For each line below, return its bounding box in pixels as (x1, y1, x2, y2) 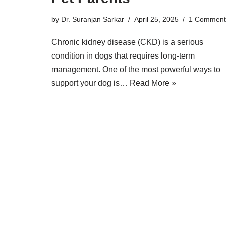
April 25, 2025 (134, 15, 179, 24)
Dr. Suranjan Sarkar (61, 15, 124, 24)
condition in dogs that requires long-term (51, 51, 195, 61)
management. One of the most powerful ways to (51, 65, 220, 74)
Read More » (130, 79, 176, 88)
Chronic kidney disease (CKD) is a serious (51, 38, 203, 47)
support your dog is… (51, 79, 130, 88)
